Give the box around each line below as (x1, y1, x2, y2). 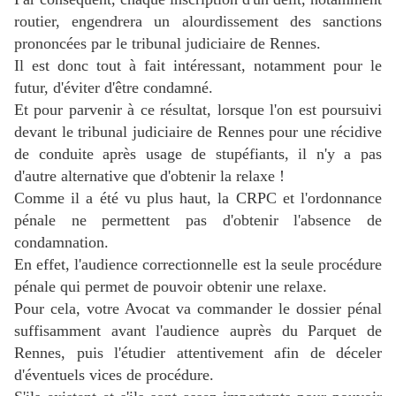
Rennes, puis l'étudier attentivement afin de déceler (14, 344, 382, 362)
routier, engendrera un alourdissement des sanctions (14, 12, 382, 31)
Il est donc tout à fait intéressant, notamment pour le (14, 57, 382, 75)
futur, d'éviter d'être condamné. (14, 79, 213, 97)
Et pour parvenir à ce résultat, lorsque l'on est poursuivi (14, 101, 382, 119)
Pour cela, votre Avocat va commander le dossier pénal (14, 300, 382, 318)
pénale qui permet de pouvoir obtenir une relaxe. (14, 278, 327, 296)
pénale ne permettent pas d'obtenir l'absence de (14, 211, 382, 230)
